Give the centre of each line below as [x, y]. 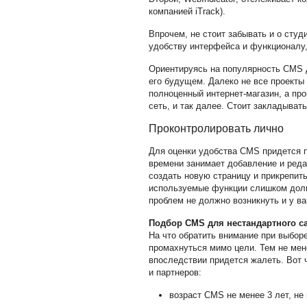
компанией [172, 11]
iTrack [207, 11]
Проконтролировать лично [216, 128]
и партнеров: [175, 272]
